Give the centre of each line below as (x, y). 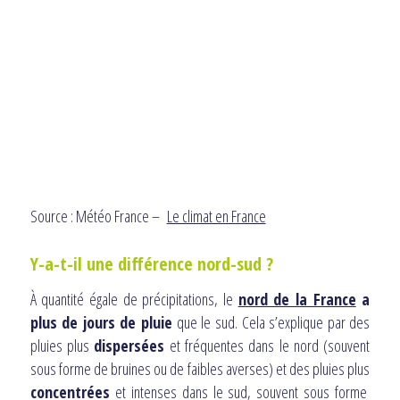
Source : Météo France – (95, 217)
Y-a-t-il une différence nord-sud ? (151, 264)
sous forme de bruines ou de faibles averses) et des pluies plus (200, 369)
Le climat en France (216, 217)
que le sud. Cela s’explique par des (271, 323)
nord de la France (297, 300)
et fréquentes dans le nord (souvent (267, 346)
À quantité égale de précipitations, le (134, 300)
